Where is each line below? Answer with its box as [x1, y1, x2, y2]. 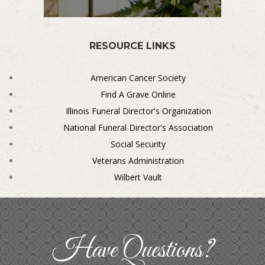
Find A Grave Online [101, 89, 176, 101]
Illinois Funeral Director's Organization [65, 105, 211, 117]
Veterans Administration [92, 155, 185, 167]
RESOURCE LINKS [89, 40, 176, 52]
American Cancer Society [91, 72, 186, 84]
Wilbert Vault [114, 172, 163, 183]
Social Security [111, 138, 166, 150]
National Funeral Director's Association [63, 122, 214, 134]
